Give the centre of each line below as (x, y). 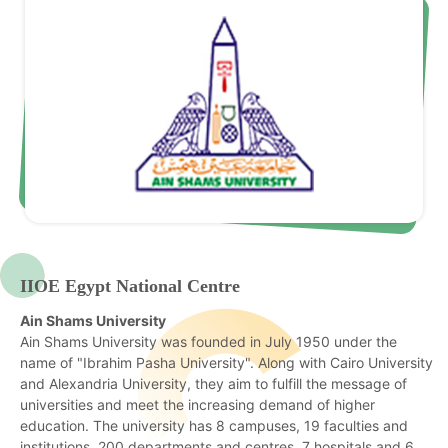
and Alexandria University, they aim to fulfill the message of (213, 384)
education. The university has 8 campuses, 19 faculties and (214, 426)
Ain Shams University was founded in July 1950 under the (208, 342)
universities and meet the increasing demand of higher (197, 405)
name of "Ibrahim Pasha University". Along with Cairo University (226, 363)
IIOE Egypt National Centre (130, 286)
